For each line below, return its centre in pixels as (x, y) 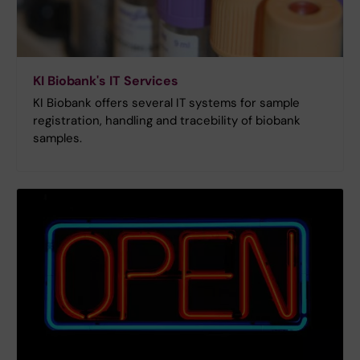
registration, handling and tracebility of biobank (167, 120)
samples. (57, 138)
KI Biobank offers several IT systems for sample (166, 102)
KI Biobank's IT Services (106, 80)
